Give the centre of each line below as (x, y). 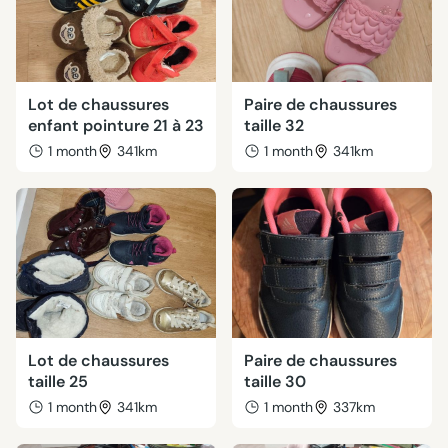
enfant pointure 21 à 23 (116, 125)
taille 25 (58, 381)
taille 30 (275, 381)
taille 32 (274, 125)
